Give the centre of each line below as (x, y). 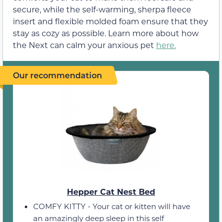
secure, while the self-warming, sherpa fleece (102, 9)
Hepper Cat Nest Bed (111, 192)
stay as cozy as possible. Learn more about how (106, 33)
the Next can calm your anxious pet (84, 45)
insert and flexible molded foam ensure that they (111, 21)
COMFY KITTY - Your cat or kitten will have (112, 206)
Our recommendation (57, 75)
